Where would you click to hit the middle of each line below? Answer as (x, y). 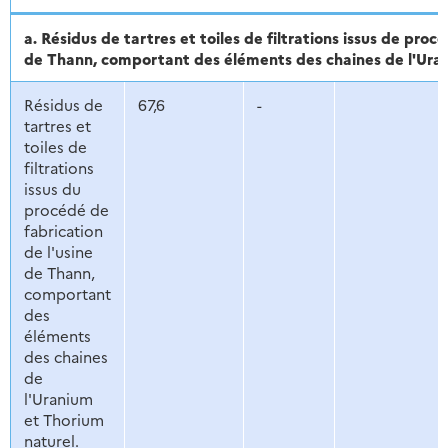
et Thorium (63, 420)
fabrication (63, 231)
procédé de (66, 210)
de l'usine (58, 252)
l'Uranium (58, 399)
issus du (52, 189)
